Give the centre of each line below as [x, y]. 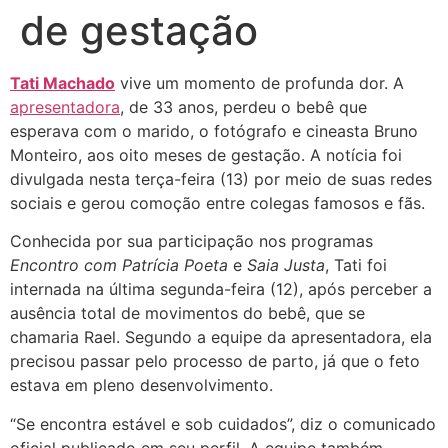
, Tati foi [356, 265]
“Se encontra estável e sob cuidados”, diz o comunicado [223, 423]
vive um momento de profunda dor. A [259, 83]
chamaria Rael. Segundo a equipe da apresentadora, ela [221, 337]
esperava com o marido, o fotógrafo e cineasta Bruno [214, 131]
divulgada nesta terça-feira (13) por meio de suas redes [221, 179]
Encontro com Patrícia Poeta [119, 265]
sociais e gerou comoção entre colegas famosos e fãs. [217, 203]
